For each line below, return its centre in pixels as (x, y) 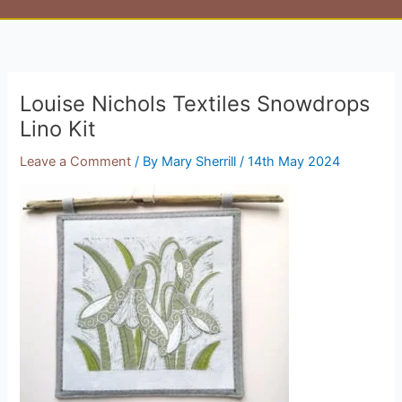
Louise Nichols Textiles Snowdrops (195, 103)
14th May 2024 (294, 161)
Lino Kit (58, 128)
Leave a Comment (76, 161)
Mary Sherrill (201, 161)
